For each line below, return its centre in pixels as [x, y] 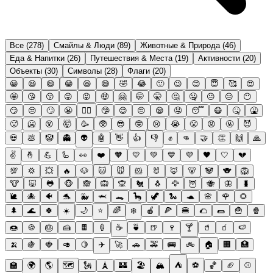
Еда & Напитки [37, 58]
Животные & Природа [180, 45]
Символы [85, 71]
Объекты [26, 71]
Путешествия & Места [131, 58]
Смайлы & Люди [84, 45]
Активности [219, 58]
